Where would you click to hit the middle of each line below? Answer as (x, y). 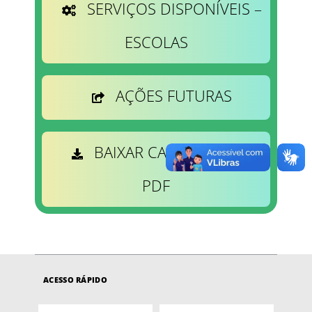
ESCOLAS (156, 42)
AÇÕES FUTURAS (173, 95)
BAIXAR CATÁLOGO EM (173, 152)
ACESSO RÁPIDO (75, 279)
